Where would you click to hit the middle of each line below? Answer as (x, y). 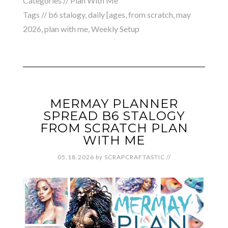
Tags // (35, 14)
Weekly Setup (115, 28)
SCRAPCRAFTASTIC (134, 157)
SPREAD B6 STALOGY (114, 116)
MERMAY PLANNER (114, 103)
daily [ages (106, 14)
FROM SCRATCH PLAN (114, 128)
